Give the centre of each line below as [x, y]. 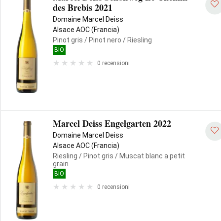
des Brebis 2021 [83, 7]
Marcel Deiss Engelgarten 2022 [112, 123]
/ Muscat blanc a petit [149, 156]
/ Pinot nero [102, 40]
